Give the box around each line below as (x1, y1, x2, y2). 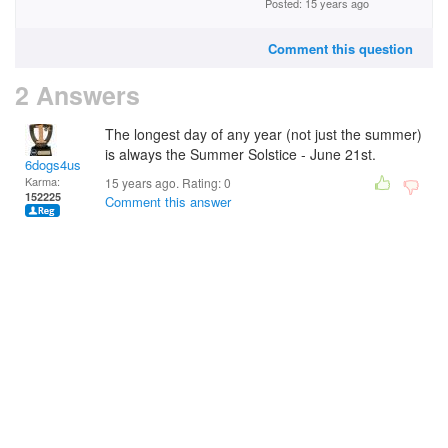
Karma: (25, 173, 60, 189)
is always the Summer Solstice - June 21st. (105, 144, 376, 164)
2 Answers (15, 77, 140, 113)
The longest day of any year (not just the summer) (105, 124, 422, 144)
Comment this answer (105, 192, 231, 211)
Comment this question (268, 39, 413, 58)
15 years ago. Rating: (105, 174, 224, 191)
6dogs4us (25, 155, 81, 174)
